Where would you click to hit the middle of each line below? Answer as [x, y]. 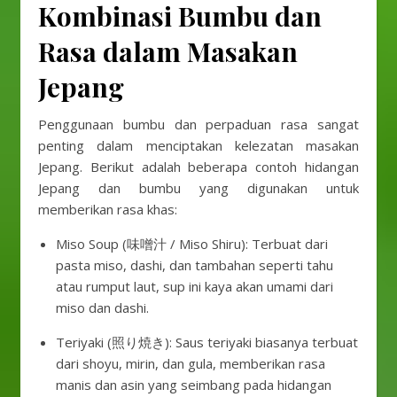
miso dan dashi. [102, 307]
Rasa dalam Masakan [168, 51]
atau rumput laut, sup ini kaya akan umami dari [195, 286]
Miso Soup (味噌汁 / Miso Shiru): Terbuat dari [192, 244]
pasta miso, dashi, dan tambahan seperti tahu [195, 265]
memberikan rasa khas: [108, 209]
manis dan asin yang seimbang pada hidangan [194, 385]
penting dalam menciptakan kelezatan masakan [198, 145]
